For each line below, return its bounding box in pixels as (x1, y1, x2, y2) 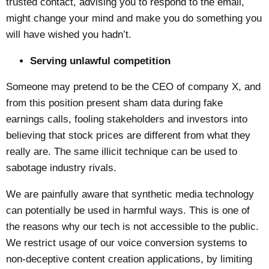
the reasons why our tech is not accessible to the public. (6, 221, 259, 233)
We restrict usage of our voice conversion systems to (6, 237, 247, 249)
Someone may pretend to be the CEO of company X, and (6, 81, 261, 93)
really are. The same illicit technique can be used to (6, 146, 238, 158)
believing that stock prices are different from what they (6, 130, 251, 142)
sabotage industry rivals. (6, 162, 117, 174)
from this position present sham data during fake (6, 97, 223, 109)
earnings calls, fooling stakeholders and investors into (6, 113, 248, 125)
